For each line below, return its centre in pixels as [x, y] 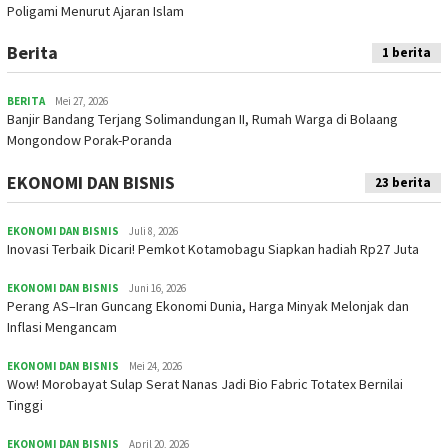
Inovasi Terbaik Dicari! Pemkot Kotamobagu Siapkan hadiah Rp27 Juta [213, 248]
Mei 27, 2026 [81, 101]
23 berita [403, 182]
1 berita [406, 52]
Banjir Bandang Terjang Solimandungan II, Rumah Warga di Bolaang [202, 119]
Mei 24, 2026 [155, 365]
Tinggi [25, 404]
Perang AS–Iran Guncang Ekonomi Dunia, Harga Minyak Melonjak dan [208, 305]
